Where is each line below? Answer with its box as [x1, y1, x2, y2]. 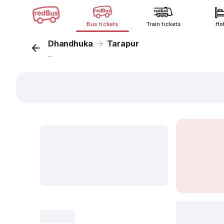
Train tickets [146, 20, 181, 27]
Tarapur [106, 38, 139, 48]
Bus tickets [86, 20, 118, 27]
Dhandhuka [48, 38, 93, 48]
